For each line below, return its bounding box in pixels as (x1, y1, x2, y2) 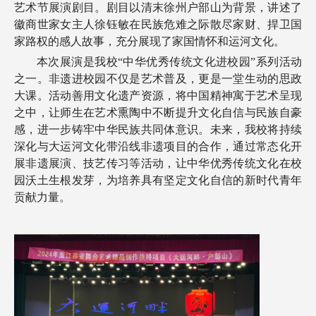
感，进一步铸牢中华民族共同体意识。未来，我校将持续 (14, 123, 302, 136)
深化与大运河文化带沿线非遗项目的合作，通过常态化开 (14, 140, 302, 153)
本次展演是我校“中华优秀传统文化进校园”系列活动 (37, 56, 302, 68)
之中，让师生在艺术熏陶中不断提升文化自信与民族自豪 (14, 107, 302, 119)
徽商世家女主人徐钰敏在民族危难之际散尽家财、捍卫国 (14, 18, 302, 31)
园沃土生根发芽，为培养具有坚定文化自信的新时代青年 (14, 174, 302, 187)
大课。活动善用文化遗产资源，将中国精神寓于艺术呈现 (14, 90, 302, 102)
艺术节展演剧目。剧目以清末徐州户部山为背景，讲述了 (14, 1, 302, 14)
